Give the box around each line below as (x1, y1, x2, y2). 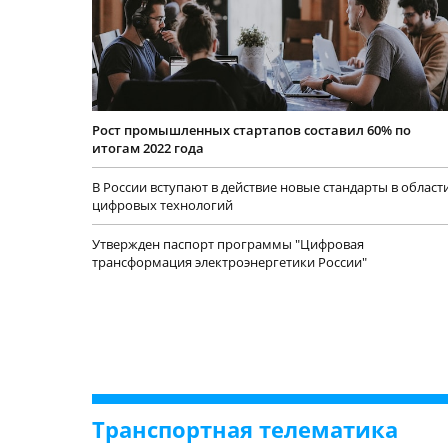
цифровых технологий (92, 196, 233, 215)
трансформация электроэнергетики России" (92, 253, 367, 272)
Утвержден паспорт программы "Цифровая (92, 235, 364, 254)
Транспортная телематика (92, 414, 398, 445)
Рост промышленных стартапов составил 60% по (92, 121, 411, 140)
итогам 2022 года (92, 139, 204, 158)
